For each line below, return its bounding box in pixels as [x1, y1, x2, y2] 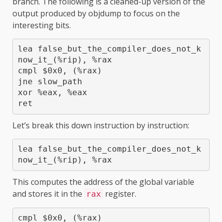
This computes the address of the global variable [12, 176, 194, 187]
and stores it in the [12, 188, 84, 199]
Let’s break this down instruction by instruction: [12, 119, 189, 131]
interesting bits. [12, 19, 71, 31]
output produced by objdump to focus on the [12, 7, 180, 19]
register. [103, 188, 136, 199]
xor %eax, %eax [17, 88, 87, 98]
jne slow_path [17, 77, 82, 87]
